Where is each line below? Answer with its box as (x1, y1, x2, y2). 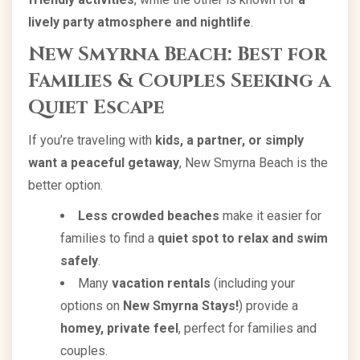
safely (60, 252, 98, 268)
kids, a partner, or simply (155, 132, 304, 148)
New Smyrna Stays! (123, 297, 239, 313)
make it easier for (219, 207, 321, 223)
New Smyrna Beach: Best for (28, 41, 326, 67)
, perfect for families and (178, 320, 317, 336)
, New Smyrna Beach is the (179, 154, 328, 170)
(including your (211, 275, 295, 291)
